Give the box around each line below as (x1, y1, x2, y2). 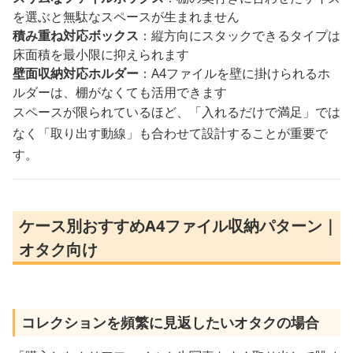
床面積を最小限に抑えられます (13, 45, 189, 63)
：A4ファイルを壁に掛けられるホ (139, 64, 330, 82)
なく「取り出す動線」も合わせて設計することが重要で (13, 124, 328, 142)
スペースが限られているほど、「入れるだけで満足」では (13, 102, 340, 121)
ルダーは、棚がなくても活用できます (13, 83, 227, 101)
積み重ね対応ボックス (13, 26, 139, 44)
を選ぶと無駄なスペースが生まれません (13, 7, 240, 25)
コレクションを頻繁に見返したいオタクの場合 (21, 312, 319, 332)
